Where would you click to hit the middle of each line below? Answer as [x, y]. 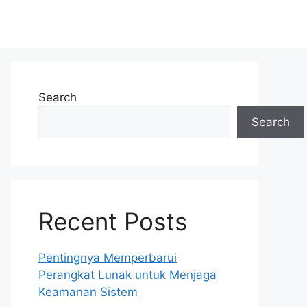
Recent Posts [113, 221]
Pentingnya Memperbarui [108, 258]
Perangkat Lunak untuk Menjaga [127, 275]
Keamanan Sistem [88, 292]
